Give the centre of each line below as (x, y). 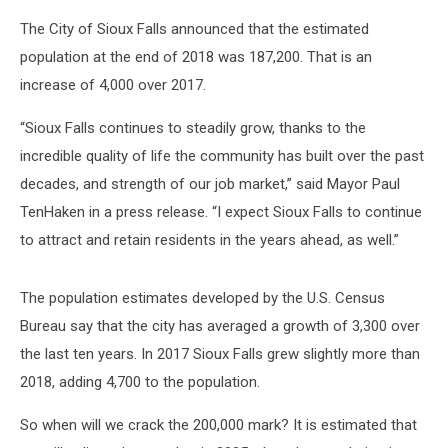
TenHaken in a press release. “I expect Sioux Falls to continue (221, 212)
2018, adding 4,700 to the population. (140, 382)
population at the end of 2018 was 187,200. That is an (196, 57)
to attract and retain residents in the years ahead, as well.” (209, 240)
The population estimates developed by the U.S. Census (202, 298)
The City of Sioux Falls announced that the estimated (194, 29)
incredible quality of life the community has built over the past (222, 156)
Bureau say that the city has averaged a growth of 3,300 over (220, 326)
